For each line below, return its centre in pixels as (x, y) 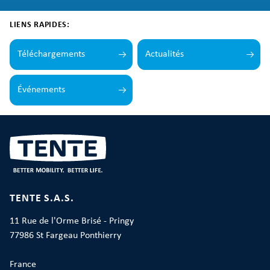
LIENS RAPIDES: (40, 25)
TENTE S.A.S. (42, 199)
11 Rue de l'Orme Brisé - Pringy (72, 221)
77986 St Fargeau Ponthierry (65, 236)
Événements (41, 90)
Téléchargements (51, 54)
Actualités (165, 54)
